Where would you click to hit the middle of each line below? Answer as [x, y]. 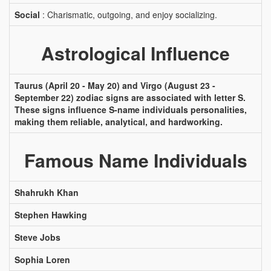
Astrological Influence [135, 53]
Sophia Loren [42, 260]
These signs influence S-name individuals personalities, [131, 109]
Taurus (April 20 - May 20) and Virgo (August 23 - [115, 85]
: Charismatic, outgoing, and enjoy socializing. [129, 15]
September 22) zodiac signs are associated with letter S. [130, 97]
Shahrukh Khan [47, 192]
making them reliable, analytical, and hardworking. [119, 122]
